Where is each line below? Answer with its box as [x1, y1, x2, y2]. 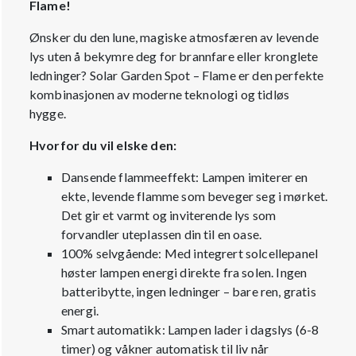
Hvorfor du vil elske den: [29, 137, 176, 153]
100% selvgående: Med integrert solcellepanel [61, 246, 319, 261]
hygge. [29, 106, 66, 121]
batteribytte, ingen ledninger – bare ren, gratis [61, 284, 316, 299]
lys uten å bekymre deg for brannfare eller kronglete [29, 48, 319, 64]
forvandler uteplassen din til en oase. [61, 226, 262, 242]
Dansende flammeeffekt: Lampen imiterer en [61, 169, 308, 184]
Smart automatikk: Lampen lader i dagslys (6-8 [61, 322, 319, 337]
